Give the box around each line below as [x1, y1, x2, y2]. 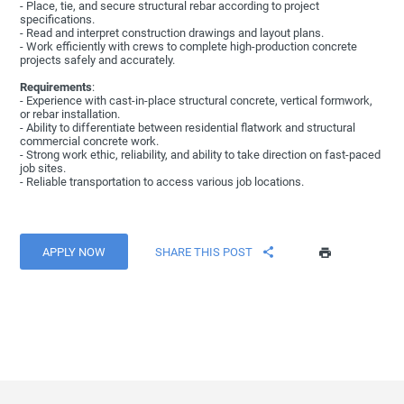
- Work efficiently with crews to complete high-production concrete [20, 40, 358, 54]
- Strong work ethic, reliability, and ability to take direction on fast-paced [20, 148, 381, 162]
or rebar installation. [20, 107, 121, 122]
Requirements [20, 80, 93, 95]
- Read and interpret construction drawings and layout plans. [20, 26, 325, 41]
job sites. [20, 161, 67, 176]
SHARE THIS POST [155, 244, 253, 259]
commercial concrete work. [20, 134, 160, 149]
